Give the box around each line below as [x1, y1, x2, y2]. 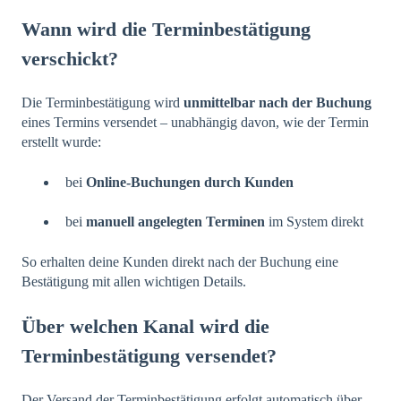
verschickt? [21, 47, 118, 71]
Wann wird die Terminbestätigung [21, 18, 311, 41]
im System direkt [265, 214, 363, 230]
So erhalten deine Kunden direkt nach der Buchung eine [21, 253, 338, 269]
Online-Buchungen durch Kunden [86, 174, 294, 190]
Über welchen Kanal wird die [21, 314, 269, 337]
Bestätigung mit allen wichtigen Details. [21, 273, 246, 289]
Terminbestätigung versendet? [21, 344, 277, 367]
